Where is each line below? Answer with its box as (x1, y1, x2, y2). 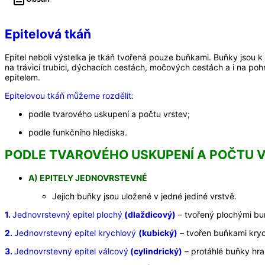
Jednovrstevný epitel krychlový (14, 227, 138, 238)
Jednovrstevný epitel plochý (12, 209, 122, 219)
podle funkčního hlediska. (28, 127, 127, 137)
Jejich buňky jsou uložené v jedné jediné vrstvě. (52, 190, 237, 201)
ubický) (147, 227, 177, 238)
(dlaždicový (122, 209, 172, 219)
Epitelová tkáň (5, 27, 91, 42)
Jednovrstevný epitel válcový (14, 245, 128, 256)
